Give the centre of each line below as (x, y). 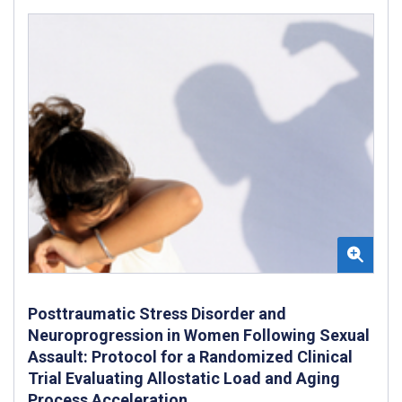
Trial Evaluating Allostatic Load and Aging (184, 378)
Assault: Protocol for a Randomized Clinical (190, 356)
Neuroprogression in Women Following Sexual (199, 335)
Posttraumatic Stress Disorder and (157, 313)
